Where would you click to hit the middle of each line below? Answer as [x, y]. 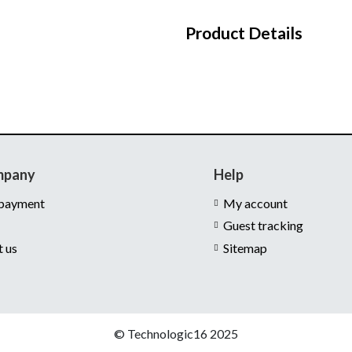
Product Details [244, 33]
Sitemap [245, 247]
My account [255, 203]
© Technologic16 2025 [176, 333]
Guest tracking [263, 225]
